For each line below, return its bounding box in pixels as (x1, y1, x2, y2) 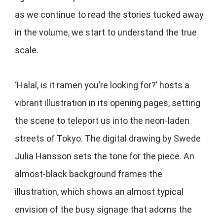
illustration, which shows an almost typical (15, 186, 184, 197)
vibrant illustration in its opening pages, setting (15, 98, 200, 109)
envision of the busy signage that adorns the (15, 204, 192, 215)
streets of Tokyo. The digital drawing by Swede (15, 133, 201, 144)
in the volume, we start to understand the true (15, 27, 197, 38)
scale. (15, 45, 38, 56)
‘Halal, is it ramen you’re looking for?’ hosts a (15, 80, 189, 91)
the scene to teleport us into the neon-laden (15, 115, 189, 126)
